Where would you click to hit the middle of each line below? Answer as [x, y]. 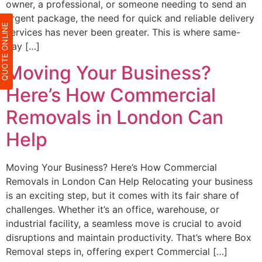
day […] [23, 46]
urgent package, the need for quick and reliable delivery [130, 18]
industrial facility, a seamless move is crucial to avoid [124, 223]
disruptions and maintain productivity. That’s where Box [129, 237]
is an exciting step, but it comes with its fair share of [123, 195]
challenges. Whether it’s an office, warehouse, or [113, 209]
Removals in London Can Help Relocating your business [129, 181]
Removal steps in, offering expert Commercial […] [117, 251]
